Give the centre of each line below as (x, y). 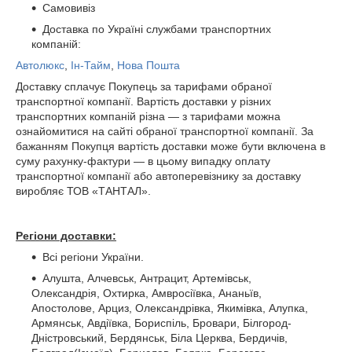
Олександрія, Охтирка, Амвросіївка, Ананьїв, (147, 293)
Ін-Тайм (91, 65)
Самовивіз (69, 8)
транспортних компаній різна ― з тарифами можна (148, 116)
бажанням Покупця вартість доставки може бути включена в (170, 146)
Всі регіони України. (93, 257)
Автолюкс (40, 65)
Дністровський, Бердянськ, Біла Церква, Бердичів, (159, 338)
